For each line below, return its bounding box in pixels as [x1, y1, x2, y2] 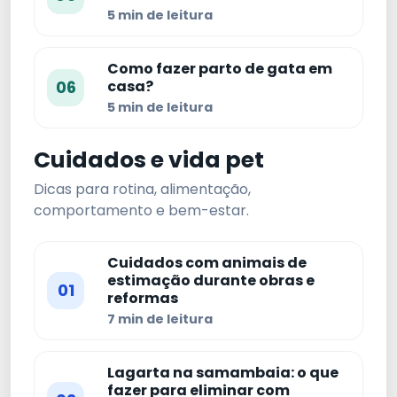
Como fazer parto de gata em [107, 58, 332, 80]
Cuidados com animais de [107, 253, 307, 274]
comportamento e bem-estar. [34, 200, 249, 222]
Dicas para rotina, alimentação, [34, 179, 251, 200]
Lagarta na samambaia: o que [107, 362, 339, 384]
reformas [107, 288, 178, 309]
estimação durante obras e [107, 270, 315, 292]
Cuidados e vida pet [34, 144, 264, 176]
